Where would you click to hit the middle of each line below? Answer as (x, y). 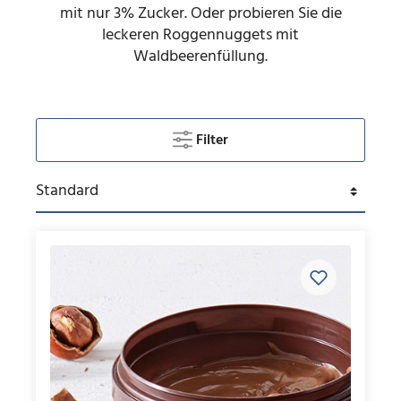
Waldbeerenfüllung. (200, 57)
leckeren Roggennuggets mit (200, 35)
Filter (212, 141)
